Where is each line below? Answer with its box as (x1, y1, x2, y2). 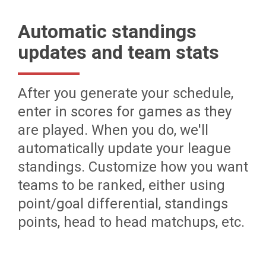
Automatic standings (18, 20, 197, 43)
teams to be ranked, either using (18, 177, 225, 194)
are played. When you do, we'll (18, 122, 208, 138)
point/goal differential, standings (18, 195, 228, 212)
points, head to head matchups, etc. (18, 214, 245, 230)
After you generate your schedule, (18, 85, 233, 102)
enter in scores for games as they (18, 103, 232, 120)
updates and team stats (18, 41, 219, 64)
